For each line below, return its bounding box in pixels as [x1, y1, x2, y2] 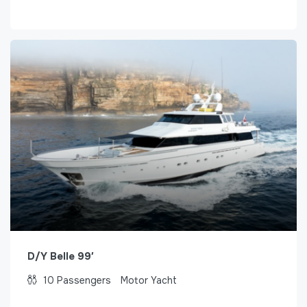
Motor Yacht [121, 273, 177, 286]
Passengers [57, 273, 111, 286]
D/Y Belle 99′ [27, 249, 94, 263]
